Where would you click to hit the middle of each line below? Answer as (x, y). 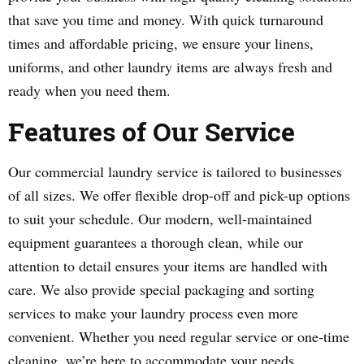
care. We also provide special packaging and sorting (161, 289)
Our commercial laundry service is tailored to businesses (175, 171)
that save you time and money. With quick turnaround (166, 19)
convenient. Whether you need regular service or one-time (179, 336)
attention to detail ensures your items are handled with (168, 266)
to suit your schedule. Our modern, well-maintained (160, 219)
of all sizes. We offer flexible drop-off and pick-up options (179, 195)
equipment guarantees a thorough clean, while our (156, 242)
